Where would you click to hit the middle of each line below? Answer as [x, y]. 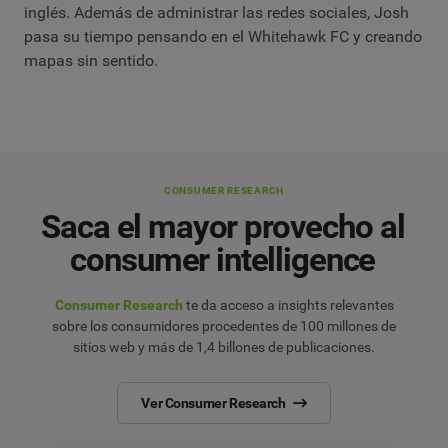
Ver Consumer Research [213, 402]
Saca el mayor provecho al [223, 227]
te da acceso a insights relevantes [288, 305]
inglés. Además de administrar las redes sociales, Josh [216, 13]
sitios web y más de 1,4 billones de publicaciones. [224, 347]
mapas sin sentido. [91, 61]
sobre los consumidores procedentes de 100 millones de [224, 326]
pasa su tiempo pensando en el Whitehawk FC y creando [223, 37]
